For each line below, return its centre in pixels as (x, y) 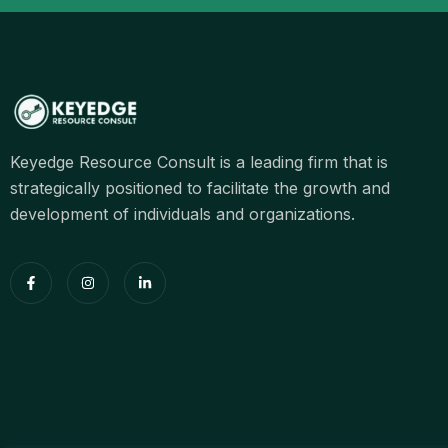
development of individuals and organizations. (182, 213)
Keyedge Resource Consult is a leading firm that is (199, 161)
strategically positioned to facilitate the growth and (200, 187)
